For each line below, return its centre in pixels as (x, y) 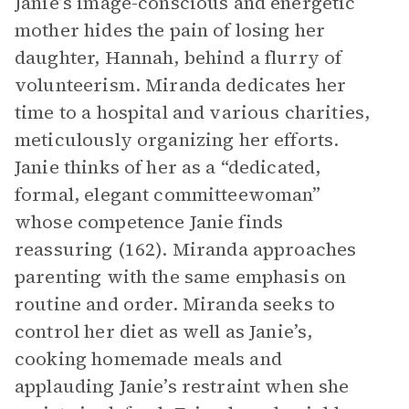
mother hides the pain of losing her (170, 30)
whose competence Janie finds (149, 222)
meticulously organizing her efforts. (177, 140)
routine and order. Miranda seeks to (175, 304)
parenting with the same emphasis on (181, 277)
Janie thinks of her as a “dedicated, (168, 167)
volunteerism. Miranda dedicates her (181, 85)
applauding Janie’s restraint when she (182, 386)
